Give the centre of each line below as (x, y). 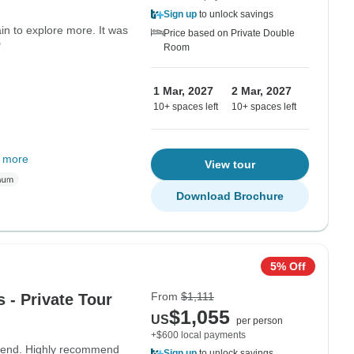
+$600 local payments (198, 335)
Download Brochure (230, 196)
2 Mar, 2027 (262, 91)
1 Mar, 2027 (183, 91)
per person (260, 321)
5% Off (288, 266)
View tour (230, 164)
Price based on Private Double (229, 33)
